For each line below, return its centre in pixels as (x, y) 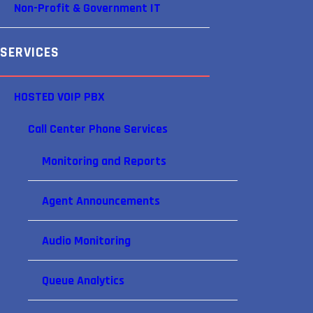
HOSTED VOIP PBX (59, 97)
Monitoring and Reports (104, 161)
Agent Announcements (101, 201)
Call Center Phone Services (98, 129)
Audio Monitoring (86, 241)
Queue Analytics (83, 281)
